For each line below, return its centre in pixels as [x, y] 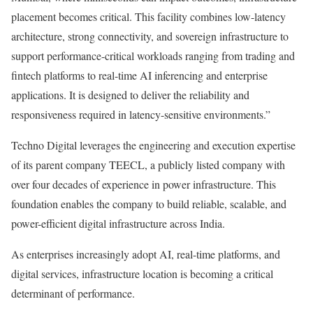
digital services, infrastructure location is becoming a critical [142, 274]
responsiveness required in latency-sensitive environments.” [141, 114]
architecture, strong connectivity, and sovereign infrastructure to [150, 36]
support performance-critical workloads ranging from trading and [153, 56]
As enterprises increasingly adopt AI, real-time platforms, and [146, 254]
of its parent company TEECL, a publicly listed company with [148, 165]
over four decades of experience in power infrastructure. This [144, 184]
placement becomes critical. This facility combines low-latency [148, 16]
